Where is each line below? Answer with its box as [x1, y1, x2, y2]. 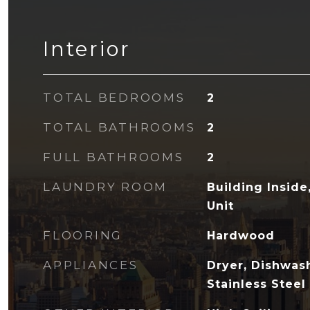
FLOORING [43, 228, 122, 242]
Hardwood [206, 229, 275, 242]
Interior [43, 37, 131, 61]
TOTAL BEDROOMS [43, 91, 185, 104]
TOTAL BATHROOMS [43, 120, 196, 134]
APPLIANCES [43, 258, 138, 272]
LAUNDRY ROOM [43, 180, 167, 194]
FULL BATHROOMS [43, 150, 184, 164]
